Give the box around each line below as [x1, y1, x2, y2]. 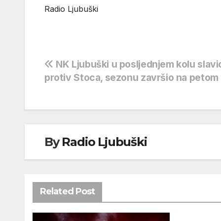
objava [44, 78, 93, 98]
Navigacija [44, 58, 121, 77]
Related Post [40, 185, 95, 197]
